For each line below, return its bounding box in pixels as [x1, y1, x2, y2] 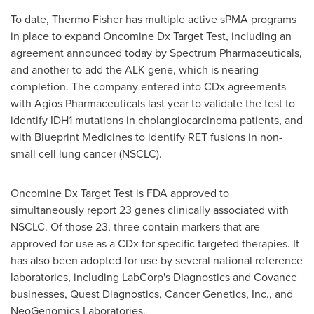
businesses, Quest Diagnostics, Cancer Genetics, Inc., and [11, 286, 293, 301]
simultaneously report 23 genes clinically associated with [11, 202, 289, 217]
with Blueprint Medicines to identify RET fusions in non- [11, 129, 282, 144]
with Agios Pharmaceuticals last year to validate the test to [11, 95, 295, 111]
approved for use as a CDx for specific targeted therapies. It [11, 235, 299, 251]
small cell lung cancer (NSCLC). [11, 146, 162, 161]
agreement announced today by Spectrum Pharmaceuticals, [11, 45, 302, 60]
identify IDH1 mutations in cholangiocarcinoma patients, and [11, 112, 303, 128]
